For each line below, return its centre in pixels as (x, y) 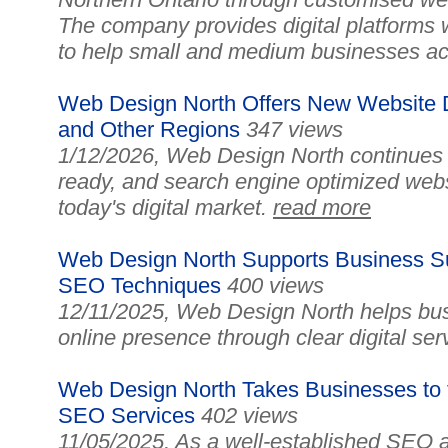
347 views (294, 129)
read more (322, 207)
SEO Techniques (139, 285)
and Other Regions (149, 129)
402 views (249, 415)
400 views (275, 285)
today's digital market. (165, 207)
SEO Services (126, 415)
